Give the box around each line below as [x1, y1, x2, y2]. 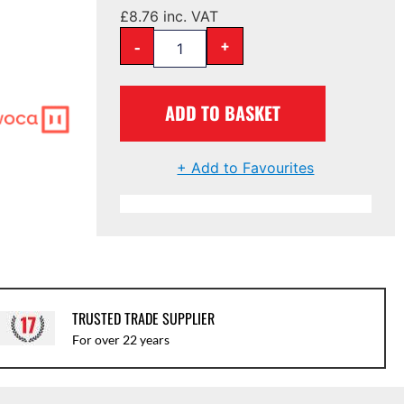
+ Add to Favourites [177, 158, 315, 177]
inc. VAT [159, 6, 219, 25]
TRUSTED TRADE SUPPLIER [71, 308, 215, 330]
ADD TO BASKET [165, 98, 281, 126]
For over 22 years [71, 332, 170, 348]
